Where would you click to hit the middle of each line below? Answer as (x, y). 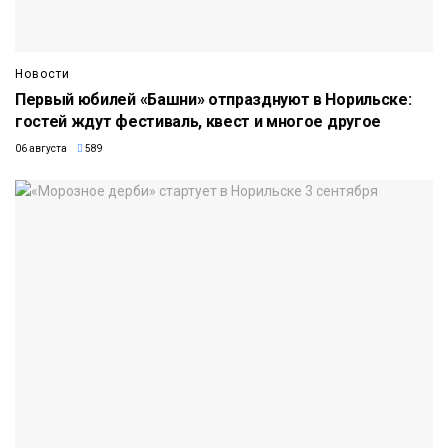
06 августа (41, 148)
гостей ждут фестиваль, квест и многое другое (198, 121)
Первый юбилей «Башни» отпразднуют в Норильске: (213, 99)
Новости (42, 73)
